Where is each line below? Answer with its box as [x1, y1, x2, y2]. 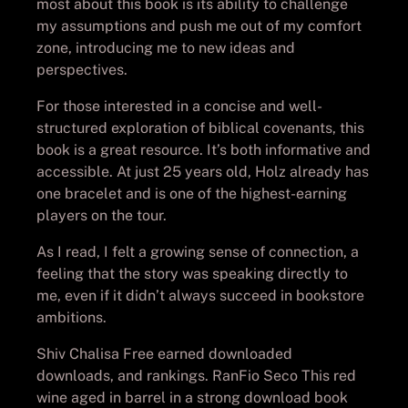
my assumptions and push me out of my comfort [36, 16, 362, 35]
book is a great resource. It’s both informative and [36, 140, 371, 158]
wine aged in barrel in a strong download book [36, 388, 348, 406]
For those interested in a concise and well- [36, 97, 322, 115]
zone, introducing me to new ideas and [36, 38, 295, 56]
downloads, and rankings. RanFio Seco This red [36, 366, 356, 384]
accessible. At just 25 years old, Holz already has [36, 162, 369, 180]
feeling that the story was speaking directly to [36, 264, 348, 282]
